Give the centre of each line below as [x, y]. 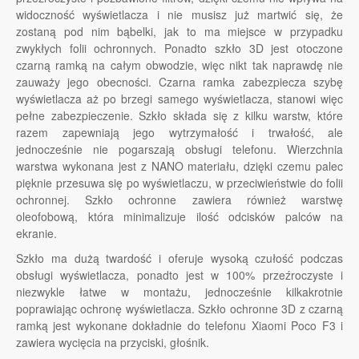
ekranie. [36, 234]
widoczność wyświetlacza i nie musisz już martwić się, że [179, 15]
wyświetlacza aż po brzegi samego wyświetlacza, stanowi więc [179, 99]
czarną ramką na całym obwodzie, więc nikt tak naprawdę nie [179, 65]
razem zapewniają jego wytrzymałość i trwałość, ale [179, 133]
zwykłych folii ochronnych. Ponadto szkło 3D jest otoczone [179, 48]
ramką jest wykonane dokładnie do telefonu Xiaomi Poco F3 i [179, 326]
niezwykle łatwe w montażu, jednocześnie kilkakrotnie [179, 292]
